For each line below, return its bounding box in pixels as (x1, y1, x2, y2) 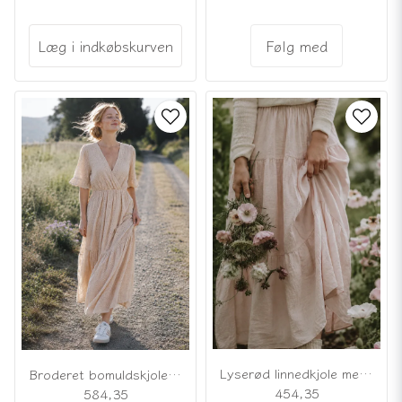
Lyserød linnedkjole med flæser (359, 363, 372, 383)
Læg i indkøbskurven (38, 34, 173, 57)
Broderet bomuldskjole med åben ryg (168, 363, 181, 383)
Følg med (266, 34, 328, 57)
